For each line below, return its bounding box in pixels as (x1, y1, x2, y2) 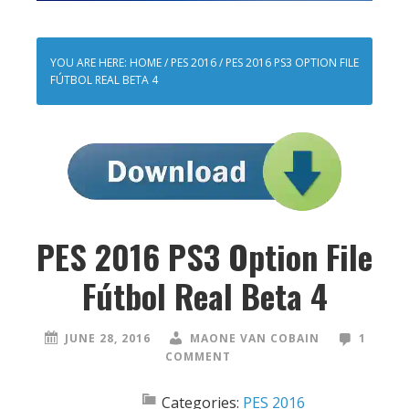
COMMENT (164, 349, 231, 365)
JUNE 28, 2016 (65, 330, 151, 347)
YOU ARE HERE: (50, 55, 130, 71)
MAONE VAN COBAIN (190, 330, 320, 347)
